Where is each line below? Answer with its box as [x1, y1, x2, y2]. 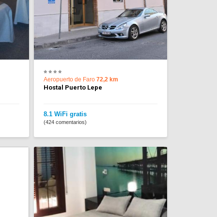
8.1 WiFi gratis [43, 110, 87, 118]
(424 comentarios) [43, 119, 87, 125]
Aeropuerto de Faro [43, 76, 96, 83]
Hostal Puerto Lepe [43, 84, 102, 92]
